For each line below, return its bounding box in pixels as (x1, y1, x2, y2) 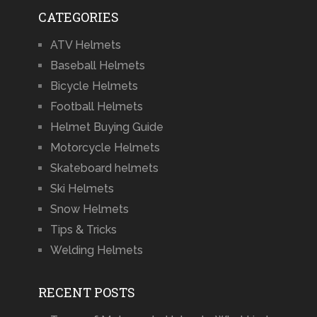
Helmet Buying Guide (50, 120, 163, 134)
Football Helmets (50, 100, 143, 114)
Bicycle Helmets (50, 79, 138, 93)
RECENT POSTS (38, 284, 135, 301)
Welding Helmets (50, 243, 143, 258)
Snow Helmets (50, 202, 129, 217)
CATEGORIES (38, 8, 119, 26)
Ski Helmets (50, 182, 114, 196)
